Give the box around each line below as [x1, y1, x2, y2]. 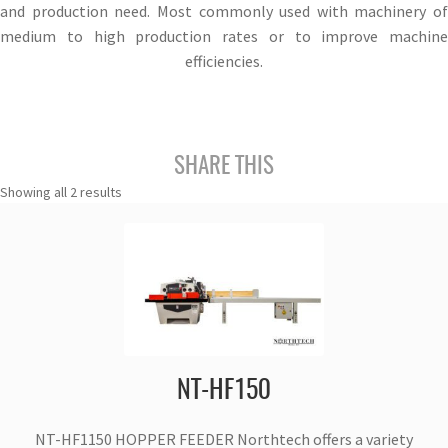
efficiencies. [185, 51, 263, 71]
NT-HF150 [177, 378, 271, 405]
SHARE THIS [174, 156, 274, 179]
